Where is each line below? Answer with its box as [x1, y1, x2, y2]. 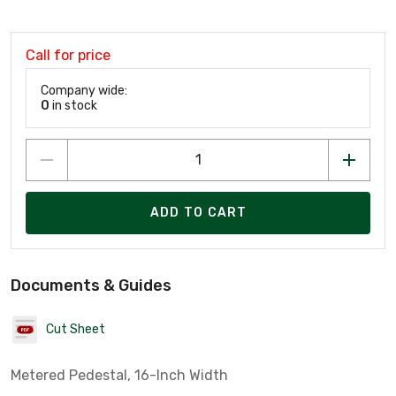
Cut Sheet [46, 322, 105, 338]
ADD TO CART [149, 205, 247, 221]
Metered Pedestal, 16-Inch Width [11, 366, 228, 384]
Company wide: [41, 82, 127, 98]
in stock [49, 97, 97, 113]
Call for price [26, 46, 110, 64]
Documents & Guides [11, 275, 171, 295]
